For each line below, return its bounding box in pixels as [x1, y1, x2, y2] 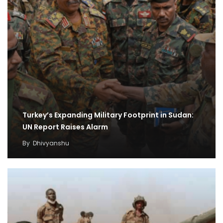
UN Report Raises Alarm [22, 121, 108, 132]
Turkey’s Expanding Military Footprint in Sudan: [22, 110, 194, 120]
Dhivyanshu [33, 138, 69, 147]
